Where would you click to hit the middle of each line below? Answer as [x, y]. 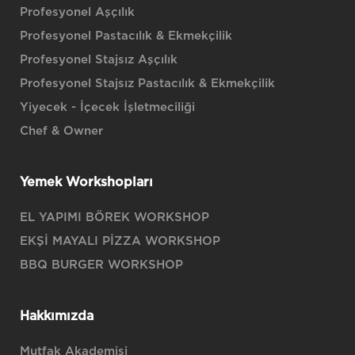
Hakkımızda [57, 316]
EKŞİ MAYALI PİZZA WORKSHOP [120, 241]
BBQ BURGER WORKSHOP [101, 265]
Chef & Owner [61, 131]
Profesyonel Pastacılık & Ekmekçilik [126, 36]
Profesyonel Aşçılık [77, 12]
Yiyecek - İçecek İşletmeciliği [107, 107]
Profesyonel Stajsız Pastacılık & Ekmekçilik [147, 84]
